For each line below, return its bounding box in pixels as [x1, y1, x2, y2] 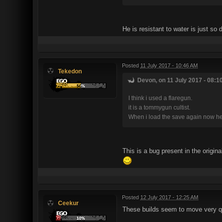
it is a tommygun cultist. [128, 104, 190, 111]
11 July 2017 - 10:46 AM [140, 62, 198, 68]
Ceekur [58, 200, 79, 207]
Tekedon [58, 67, 82, 74]
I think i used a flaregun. [128, 94, 192, 101]
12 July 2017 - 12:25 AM [140, 194, 198, 201]
